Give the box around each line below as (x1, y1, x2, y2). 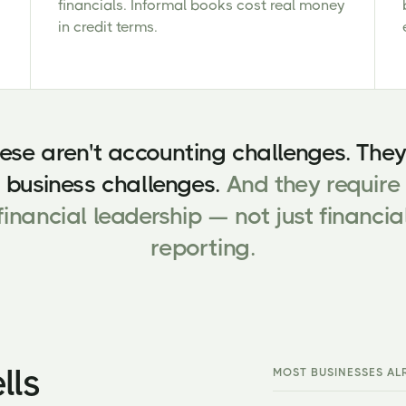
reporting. (150, 234, 256, 261)
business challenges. (5, 170, 227, 198)
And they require (226, 170, 401, 198)
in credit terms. (57, 18, 158, 35)
